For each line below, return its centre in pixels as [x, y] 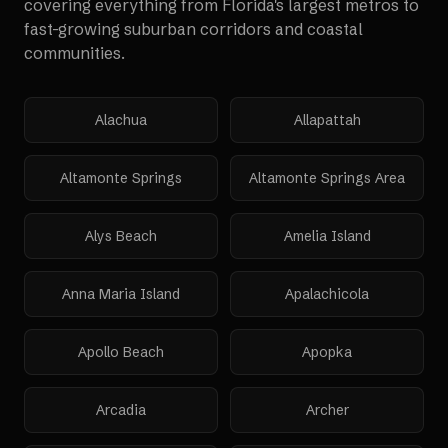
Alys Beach [121, 236]
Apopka [327, 352]
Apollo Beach [121, 352]
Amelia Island [327, 236]
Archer [327, 410]
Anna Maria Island [121, 294]
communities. [74, 53]
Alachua [121, 120]
